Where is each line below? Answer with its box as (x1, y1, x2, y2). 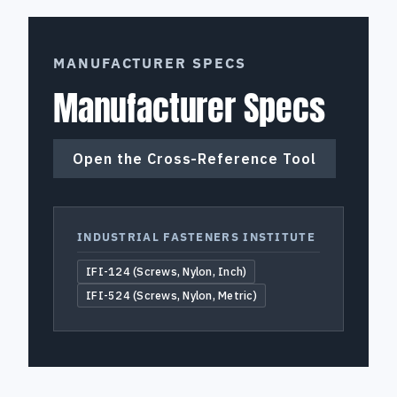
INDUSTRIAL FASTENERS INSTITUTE (83, 230, 315, 245)
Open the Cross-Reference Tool (73, 150, 316, 168)
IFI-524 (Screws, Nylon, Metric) (91, 288, 257, 303)
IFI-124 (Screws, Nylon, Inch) (91, 264, 247, 279)
